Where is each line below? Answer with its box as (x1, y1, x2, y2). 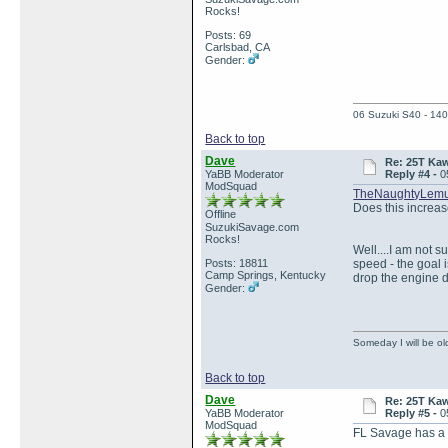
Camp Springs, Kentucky (205, 269, 327, 281)
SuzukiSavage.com (205, 221, 300, 233)
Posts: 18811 (205, 257, 269, 269)
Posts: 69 (205, 29, 252, 41)
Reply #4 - (385, 168, 440, 180)
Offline (205, 208, 237, 220)
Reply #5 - (385, 407, 440, 419)
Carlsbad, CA (205, 41, 271, 53)
